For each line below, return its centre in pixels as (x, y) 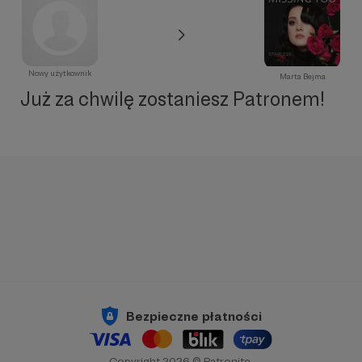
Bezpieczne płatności (194, 316)
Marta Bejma (302, 76)
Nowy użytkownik (60, 73)
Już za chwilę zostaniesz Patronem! (172, 99)
